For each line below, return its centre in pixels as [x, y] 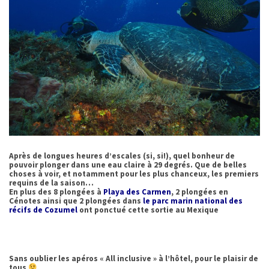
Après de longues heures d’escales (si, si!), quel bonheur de [122, 156]
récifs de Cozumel [44, 210]
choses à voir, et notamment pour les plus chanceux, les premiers [134, 174]
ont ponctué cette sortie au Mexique [149, 210]
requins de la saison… [51, 183]
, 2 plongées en [200, 192]
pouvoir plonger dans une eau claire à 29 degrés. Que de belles [128, 165]
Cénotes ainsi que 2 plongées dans [75, 201]
